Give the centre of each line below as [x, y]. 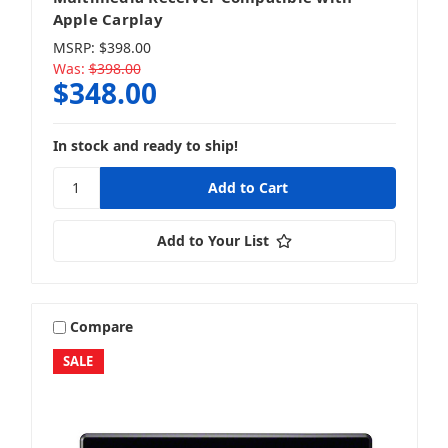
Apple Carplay [107, 18]
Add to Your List [212, 240]
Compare [102, 327]
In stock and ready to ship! [145, 145]
